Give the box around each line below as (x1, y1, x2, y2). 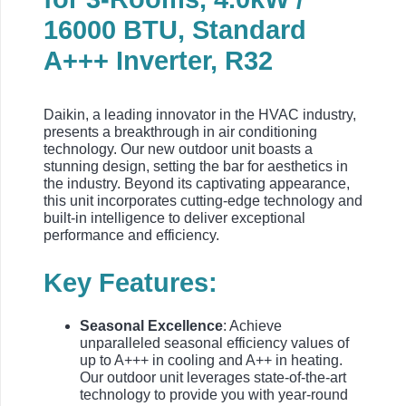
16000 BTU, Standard (43, 15, 306, 45)
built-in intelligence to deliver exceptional (43, 210, 305, 227)
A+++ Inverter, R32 (43, 46, 273, 76)
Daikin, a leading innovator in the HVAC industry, (43, 107, 356, 123)
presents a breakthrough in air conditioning (43, 124, 317, 140)
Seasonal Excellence (80, 318, 223, 334)
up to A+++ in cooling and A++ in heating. (80, 353, 343, 369)
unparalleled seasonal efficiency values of (80, 335, 349, 352)
